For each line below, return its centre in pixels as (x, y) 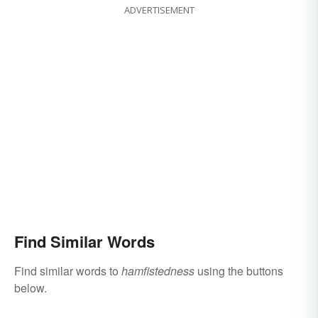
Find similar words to (68, 271)
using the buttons (239, 271)
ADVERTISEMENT (159, 10)
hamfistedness (158, 271)
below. (31, 288)
